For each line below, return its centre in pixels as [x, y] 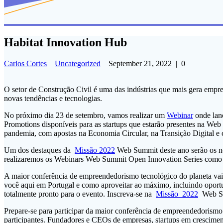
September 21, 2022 [140, 64]
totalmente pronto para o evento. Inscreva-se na [80, 194]
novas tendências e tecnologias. [54, 99]
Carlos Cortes [25, 64]
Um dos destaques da [39, 150]
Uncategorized [78, 64]
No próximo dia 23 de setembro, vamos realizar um [85, 115]
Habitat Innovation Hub [65, 43]
